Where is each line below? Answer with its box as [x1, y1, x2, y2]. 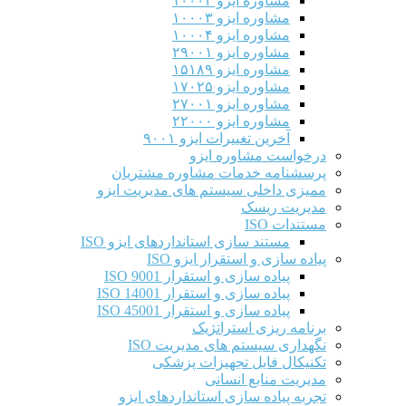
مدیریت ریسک [241, 198, 326, 215]
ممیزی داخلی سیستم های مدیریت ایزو [97, 181, 326, 198]
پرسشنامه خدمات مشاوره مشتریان [111, 164, 326, 180]
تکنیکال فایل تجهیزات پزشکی [152, 353, 326, 370]
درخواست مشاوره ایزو [189, 147, 326, 163]
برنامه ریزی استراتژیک [192, 319, 326, 335]
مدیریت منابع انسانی [205, 371, 326, 387]
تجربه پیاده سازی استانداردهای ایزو [119, 388, 326, 404]
